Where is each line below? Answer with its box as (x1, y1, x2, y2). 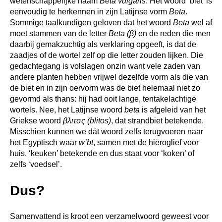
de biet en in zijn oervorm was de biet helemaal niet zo (10, 83, 200, 92)
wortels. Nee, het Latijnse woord (10, 105, 124, 114)
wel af (189, 18, 212, 27)
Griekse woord (10, 116, 63, 125)
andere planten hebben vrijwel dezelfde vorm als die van (10, 72, 208, 81)
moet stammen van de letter (10, 29, 109, 38)
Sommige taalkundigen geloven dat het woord (10, 18, 173, 27)
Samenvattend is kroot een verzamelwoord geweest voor (10, 212, 209, 221)
